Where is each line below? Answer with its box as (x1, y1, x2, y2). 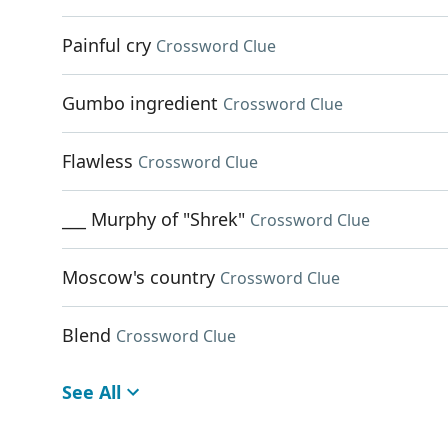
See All (62, 380, 121, 404)
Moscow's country (62, 265, 215, 289)
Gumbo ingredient (62, 91, 218, 115)
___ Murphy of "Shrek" (62, 207, 245, 231)
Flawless (62, 149, 133, 173)
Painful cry (62, 33, 151, 57)
